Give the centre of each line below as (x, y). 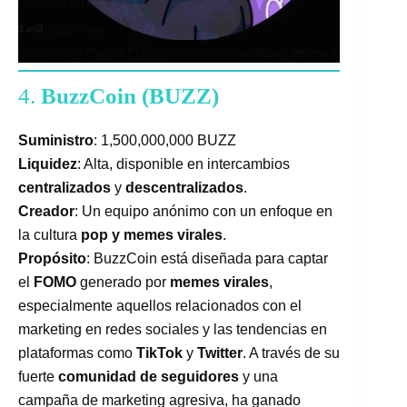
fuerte (38, 376)
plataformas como (77, 352)
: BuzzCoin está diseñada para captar (207, 258)
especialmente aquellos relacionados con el (160, 305)
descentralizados (184, 187)
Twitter (220, 352)
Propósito (52, 258)
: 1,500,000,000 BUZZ (165, 140)
